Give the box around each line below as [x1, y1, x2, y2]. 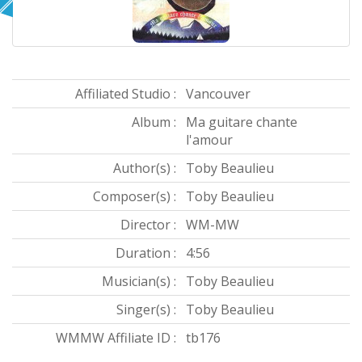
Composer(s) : [93, 187, 176, 206]
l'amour [186, 131, 233, 149]
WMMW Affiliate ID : [56, 329, 176, 347]
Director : [120, 216, 176, 234]
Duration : [116, 244, 176, 263]
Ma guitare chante [186, 113, 297, 132]
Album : [132, 113, 176, 132]
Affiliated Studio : [75, 85, 176, 103]
